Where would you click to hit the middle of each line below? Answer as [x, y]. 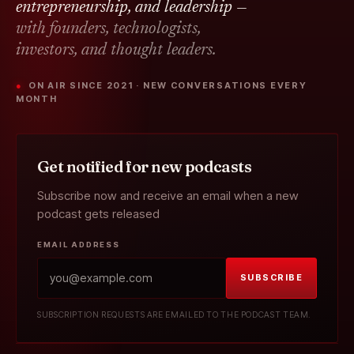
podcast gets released [98, 214]
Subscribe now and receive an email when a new [168, 196]
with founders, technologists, [108, 29]
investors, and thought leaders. [116, 51]
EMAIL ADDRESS [79, 245]
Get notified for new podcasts [145, 167]
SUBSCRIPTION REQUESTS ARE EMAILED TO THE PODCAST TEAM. [175, 314]
